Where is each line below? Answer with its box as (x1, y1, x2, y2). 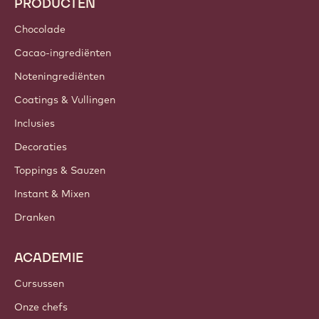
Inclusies (14, 116, 55, 130)
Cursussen (14, 276, 64, 290)
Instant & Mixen (14, 187, 90, 200)
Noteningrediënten (14, 69, 105, 83)
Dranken (14, 210, 55, 224)
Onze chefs (14, 300, 68, 313)
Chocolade (14, 22, 66, 36)
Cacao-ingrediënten (14, 46, 111, 59)
